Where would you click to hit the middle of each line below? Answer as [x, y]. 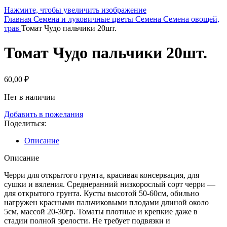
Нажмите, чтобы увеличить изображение [75, 10]
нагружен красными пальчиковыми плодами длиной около [106, 202]
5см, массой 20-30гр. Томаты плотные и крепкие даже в [101, 211]
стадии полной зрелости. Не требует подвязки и [87, 220]
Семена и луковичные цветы [84, 19]
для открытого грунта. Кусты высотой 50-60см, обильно [102, 193]
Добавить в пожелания [44, 114]
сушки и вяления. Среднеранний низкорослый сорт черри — [110, 184]
